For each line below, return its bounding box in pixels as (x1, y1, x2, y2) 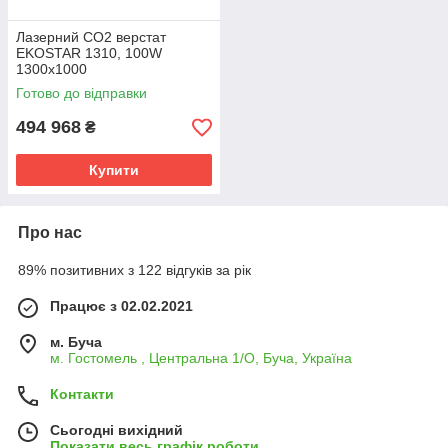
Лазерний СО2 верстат (16, 29, 166, 45)
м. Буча (50, 334, 102, 350)
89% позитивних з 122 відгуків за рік (18, 262, 251, 278)
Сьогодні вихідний (50, 422, 183, 438)
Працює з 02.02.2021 (50, 298, 193, 314)
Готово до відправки (16, 85, 147, 101)
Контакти (50, 386, 114, 402)
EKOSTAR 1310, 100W (16, 45, 162, 61)
